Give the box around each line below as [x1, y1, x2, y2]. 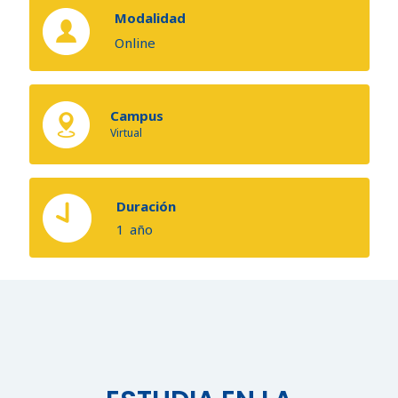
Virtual [109, 124, 142, 140]
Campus [109, 106, 163, 124]
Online [114, 33, 155, 52]
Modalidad [114, 8, 186, 27]
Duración [115, 196, 176, 215]
